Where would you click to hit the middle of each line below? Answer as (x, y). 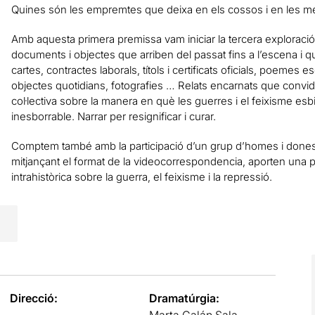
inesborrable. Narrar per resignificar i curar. (113, 116)
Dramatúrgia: (185, 298)
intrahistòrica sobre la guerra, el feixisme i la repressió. (141, 176)
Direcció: (33, 298)
